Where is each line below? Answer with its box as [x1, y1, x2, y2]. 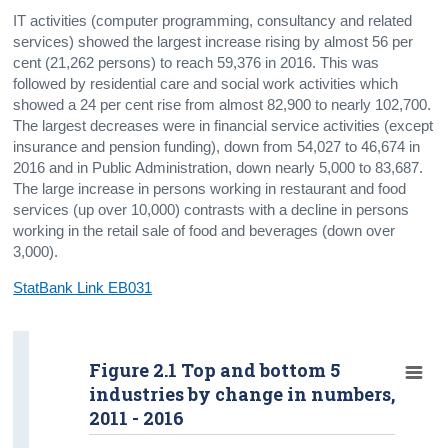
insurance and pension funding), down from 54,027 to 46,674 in [13, 138, 421, 155]
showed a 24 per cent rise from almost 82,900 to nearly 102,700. [13, 96, 432, 113]
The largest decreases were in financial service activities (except [13, 117, 434, 134]
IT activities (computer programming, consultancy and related [13, 12, 413, 29]
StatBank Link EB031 [13, 279, 153, 296]
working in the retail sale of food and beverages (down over [13, 222, 396, 239]
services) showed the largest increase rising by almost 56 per [13, 33, 414, 50]
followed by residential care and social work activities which [13, 75, 399, 92]
